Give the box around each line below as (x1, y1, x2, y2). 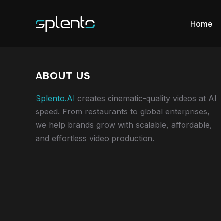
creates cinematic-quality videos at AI (75, 93, 217, 103)
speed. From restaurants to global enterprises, (36, 107, 210, 116)
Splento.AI (36, 93, 75, 103)
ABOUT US (36, 70, 91, 82)
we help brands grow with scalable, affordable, (36, 120, 212, 130)
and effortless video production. (36, 133, 154, 143)
